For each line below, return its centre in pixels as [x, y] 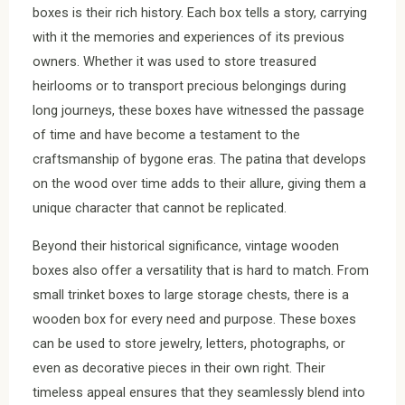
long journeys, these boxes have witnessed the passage [198, 111]
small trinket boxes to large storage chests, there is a [191, 294]
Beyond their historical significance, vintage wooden [186, 245]
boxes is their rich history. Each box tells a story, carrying [200, 13]
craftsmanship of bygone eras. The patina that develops [199, 160]
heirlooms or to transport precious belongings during [189, 86]
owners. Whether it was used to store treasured [174, 62]
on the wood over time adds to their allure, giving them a [199, 184]
